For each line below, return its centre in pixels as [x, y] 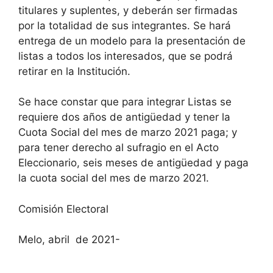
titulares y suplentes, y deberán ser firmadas [128, 10]
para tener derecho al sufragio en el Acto [119, 147]
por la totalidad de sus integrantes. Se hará [125, 25]
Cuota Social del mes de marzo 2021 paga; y [128, 132]
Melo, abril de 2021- [69, 239]
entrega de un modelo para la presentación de [132, 41]
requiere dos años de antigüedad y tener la [124, 117]
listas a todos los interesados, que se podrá [126, 56]
